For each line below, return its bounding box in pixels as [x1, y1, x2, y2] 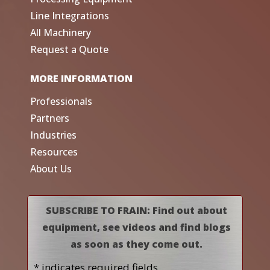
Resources [30, 145, 78, 159]
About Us [30, 162, 72, 175]
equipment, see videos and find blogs [42, 220, 231, 234]
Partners [30, 111, 69, 125]
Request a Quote [30, 42, 108, 56]
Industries [30, 128, 77, 142]
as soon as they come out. [70, 237, 202, 251]
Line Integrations [30, 8, 109, 22]
